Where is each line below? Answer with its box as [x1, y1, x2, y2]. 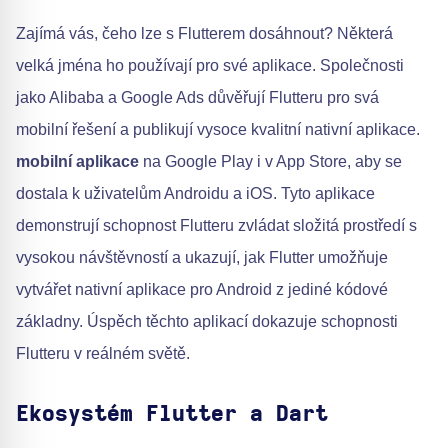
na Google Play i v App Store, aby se [139, 152, 402, 170]
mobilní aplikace [16, 152, 139, 170]
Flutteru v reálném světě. [16, 344, 190, 362]
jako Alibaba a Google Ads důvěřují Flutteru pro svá [16, 88, 379, 106]
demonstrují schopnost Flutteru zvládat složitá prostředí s [16, 216, 417, 234]
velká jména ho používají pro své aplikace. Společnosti [16, 56, 404, 74]
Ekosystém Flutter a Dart [16, 402, 328, 425]
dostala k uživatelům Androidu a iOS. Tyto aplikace [16, 184, 375, 202]
